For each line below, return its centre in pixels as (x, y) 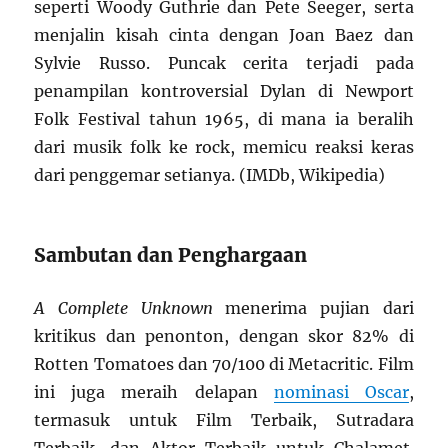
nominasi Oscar (341, 391)
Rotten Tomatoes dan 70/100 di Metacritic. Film (224, 363)
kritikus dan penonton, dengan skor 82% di (224, 335)
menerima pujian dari (313, 307)
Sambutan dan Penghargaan (171, 254)
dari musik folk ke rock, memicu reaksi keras (224, 146)
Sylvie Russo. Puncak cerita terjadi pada (224, 62)
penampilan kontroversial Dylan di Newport (224, 90)
